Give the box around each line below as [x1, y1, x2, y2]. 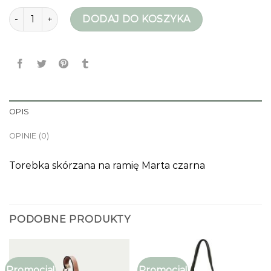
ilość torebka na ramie [8, 7, 106, 19]
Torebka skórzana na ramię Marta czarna [9, 159, 205, 171]
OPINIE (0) [9, 131, 50, 140]
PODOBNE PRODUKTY [9, 213, 131, 225]
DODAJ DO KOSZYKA [82, 13, 191, 25]
